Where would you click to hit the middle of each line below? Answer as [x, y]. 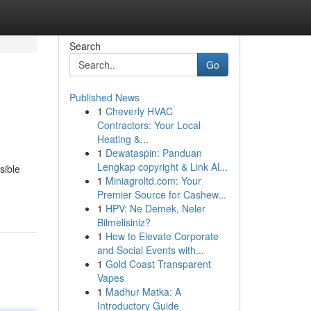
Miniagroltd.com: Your [153, 180]
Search [85, 46]
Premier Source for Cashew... [161, 194]
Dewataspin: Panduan [153, 153]
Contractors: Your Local [149, 125]
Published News [104, 97]
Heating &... [123, 139]
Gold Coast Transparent [158, 264]
